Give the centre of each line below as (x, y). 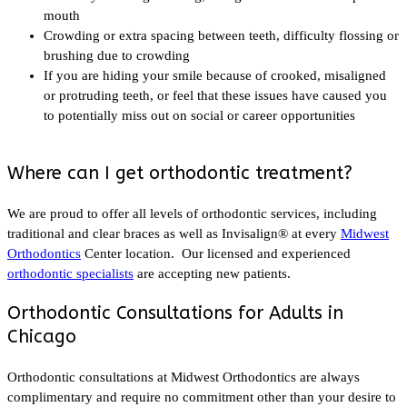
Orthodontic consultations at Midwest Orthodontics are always (184, 377)
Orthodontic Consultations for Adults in (175, 313)
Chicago (42, 336)
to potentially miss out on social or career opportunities (199, 115)
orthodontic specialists (70, 273)
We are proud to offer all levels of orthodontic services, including (192, 213)
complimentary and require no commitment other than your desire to (202, 397)
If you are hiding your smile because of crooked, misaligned (215, 75)
